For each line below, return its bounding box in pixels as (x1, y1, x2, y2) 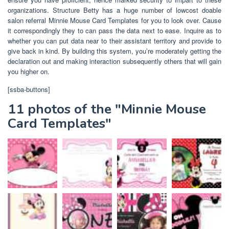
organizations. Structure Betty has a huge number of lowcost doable (8, 5, 221, 15)
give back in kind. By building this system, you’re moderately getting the (8, 45, 221, 56)
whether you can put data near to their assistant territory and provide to (8, 35, 221, 45)
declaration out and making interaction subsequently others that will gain (8, 56, 221, 66)
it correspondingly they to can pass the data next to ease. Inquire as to (8, 25, 221, 35)
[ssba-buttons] (8, 84, 50, 94)
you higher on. (8, 66, 50, 76)
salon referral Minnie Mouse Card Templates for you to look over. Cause (8, 15, 221, 25)
